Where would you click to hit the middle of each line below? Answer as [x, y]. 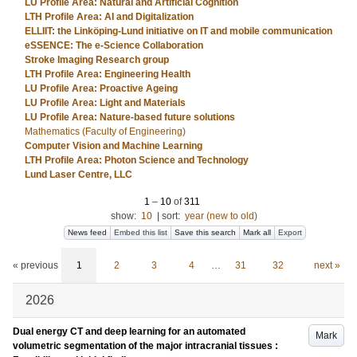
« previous [35, 265]
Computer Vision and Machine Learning [114, 146]
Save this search [205, 232]
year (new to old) [221, 216]
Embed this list [141, 232]
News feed [87, 232]
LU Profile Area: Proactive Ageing [101, 88]
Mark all [257, 232]
